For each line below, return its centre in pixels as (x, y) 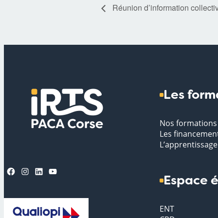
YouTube (51, 170)
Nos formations (188, 123)
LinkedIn (37, 170)
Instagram (24, 170)
